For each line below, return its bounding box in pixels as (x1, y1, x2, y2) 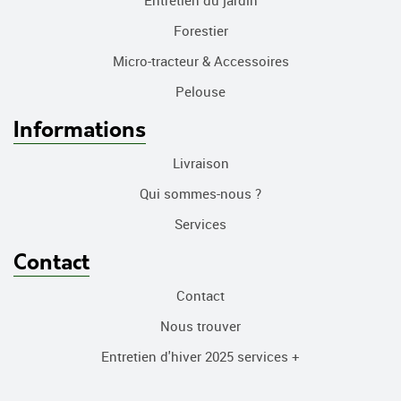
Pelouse (175, 82, 226, 100)
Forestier (173, 21, 228, 39)
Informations (13, 119, 146, 143)
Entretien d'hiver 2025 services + (101, 347, 300, 365)
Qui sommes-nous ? (140, 184, 261, 202)
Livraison (172, 154, 229, 172)
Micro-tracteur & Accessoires (112, 52, 289, 70)
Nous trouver (160, 317, 241, 335)
